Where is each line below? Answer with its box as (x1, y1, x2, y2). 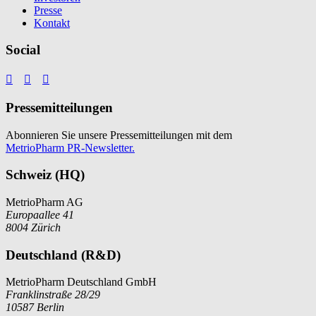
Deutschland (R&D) (6, 247, 121, 262)
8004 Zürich (6, 221, 61, 233)
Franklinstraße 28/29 (6, 288, 100, 301)
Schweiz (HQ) (6, 167, 85, 183)
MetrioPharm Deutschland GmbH (6, 276, 157, 288)
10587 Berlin (6, 301, 64, 314)
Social (6, 42, 40, 58)
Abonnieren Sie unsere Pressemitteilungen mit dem (6, 128, 232, 141)
